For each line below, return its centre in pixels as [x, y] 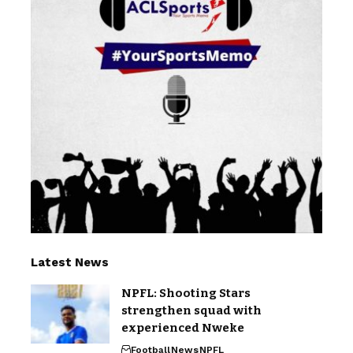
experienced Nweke [183, 327]
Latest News [70, 262]
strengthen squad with [191, 310]
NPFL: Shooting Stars [186, 293]
